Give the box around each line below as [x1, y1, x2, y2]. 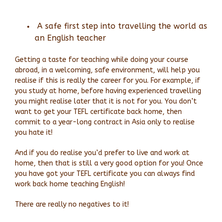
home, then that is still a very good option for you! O [15, 159, 192, 168]
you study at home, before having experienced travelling [15, 87, 201, 96]
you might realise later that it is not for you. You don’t [15, 97, 197, 106]
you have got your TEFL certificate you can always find [15, 169, 195, 178]
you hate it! [15, 128, 53, 137]
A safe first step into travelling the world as [35, 21, 207, 31]
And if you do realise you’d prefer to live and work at [15, 149, 189, 158]
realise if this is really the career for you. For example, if [15, 76, 200, 85]
